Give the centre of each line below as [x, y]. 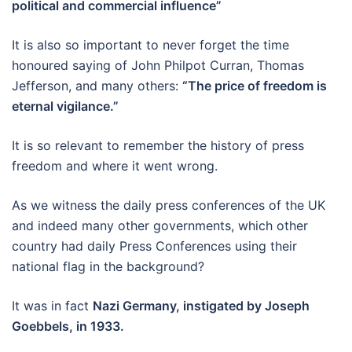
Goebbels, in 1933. [68, 326]
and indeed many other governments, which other [160, 225]
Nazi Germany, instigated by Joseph [201, 305]
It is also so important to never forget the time [150, 44]
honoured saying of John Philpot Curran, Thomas [158, 65]
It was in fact [52, 305]
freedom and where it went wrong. [115, 165]
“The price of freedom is [255, 85]
